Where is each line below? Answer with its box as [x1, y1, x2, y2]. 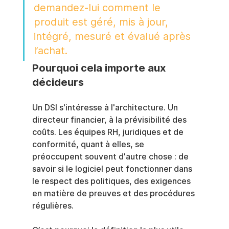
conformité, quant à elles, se [32, 140, 146, 150]
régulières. [32, 201, 74, 211]
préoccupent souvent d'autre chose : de [32, 152, 191, 162]
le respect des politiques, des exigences [32, 176, 193, 187]
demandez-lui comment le [33, 2, 164, 14]
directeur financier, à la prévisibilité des [32, 115, 189, 125]
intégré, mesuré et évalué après [33, 30, 194, 43]
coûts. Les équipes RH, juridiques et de [32, 127, 186, 138]
